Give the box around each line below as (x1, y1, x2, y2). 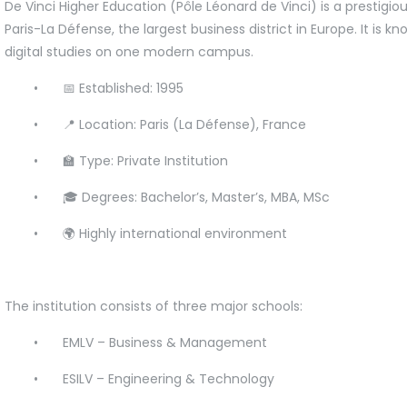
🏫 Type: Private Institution (63, 151, 228, 170)
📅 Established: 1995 (63, 78, 184, 97)
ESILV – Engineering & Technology (63, 369, 274, 388)
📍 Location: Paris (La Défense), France (63, 114, 306, 134)
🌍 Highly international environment (63, 223, 287, 243)
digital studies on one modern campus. (5, 42, 253, 61)
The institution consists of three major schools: (5, 296, 303, 315)
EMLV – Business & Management (63, 333, 267, 352)
